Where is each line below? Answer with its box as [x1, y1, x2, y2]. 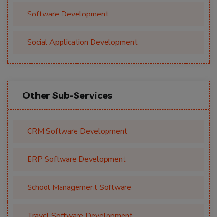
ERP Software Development [27, 154, 126, 165]
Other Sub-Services [22, 89, 113, 102]
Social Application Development [27, 37, 138, 48]
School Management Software [27, 182, 131, 193]
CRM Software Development [27, 126, 127, 137]
